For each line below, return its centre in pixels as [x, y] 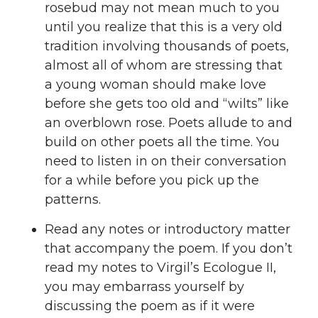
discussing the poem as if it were [150, 306]
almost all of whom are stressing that [164, 65]
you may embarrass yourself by [144, 287]
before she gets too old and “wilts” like [167, 103]
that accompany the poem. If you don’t [169, 249]
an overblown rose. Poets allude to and [169, 122]
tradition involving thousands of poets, [167, 46]
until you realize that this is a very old [164, 27]
